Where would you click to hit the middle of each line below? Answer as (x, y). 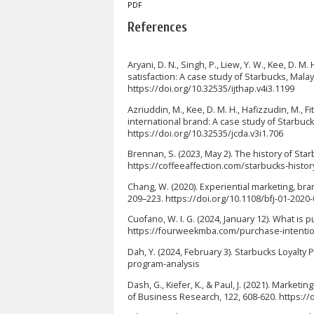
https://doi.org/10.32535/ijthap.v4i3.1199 (211, 89)
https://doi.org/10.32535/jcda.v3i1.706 (205, 133)
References (157, 27)
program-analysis (164, 264)
